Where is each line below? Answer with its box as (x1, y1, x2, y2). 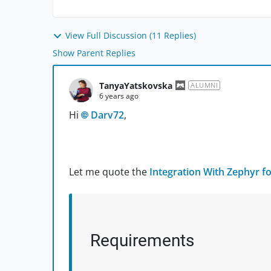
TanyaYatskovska (99, 79, 172, 91)
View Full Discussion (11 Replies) (65, 30, 196, 41)
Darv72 (91, 108, 124, 122)
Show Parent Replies (53, 47, 135, 59)
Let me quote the (69, 165, 149, 179)
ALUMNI (191, 80, 218, 90)
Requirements (90, 230, 194, 251)
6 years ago (99, 90, 139, 101)
